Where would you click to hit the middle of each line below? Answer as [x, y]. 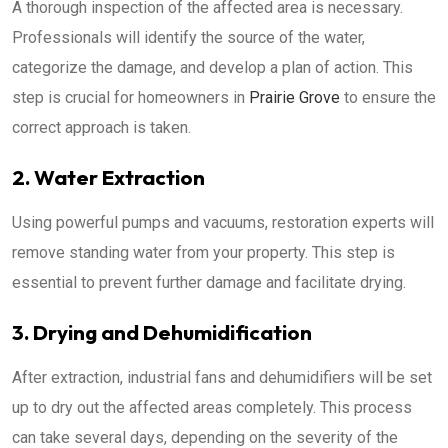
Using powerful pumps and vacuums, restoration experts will [223, 222]
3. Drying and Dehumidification [162, 331]
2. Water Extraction [108, 176]
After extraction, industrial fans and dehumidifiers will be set [222, 377]
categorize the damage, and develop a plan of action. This [212, 67]
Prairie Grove [294, 97]
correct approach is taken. [101, 127]
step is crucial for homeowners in [130, 97]
